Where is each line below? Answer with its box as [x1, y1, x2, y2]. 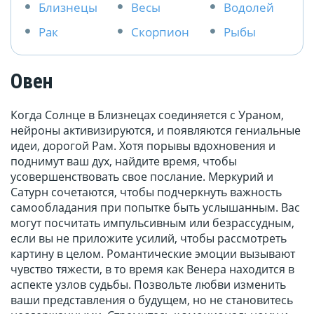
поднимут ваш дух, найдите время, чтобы [11, 153, 237, 170]
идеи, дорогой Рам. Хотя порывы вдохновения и [11, 138, 275, 154]
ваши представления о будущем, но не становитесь [11, 292, 293, 308]
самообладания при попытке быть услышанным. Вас [11, 200, 300, 216]
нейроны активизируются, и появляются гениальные [11, 123, 301, 139]
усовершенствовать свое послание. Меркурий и [11, 169, 273, 185]
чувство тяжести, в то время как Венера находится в [11, 261, 294, 278]
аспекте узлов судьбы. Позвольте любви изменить [11, 277, 286, 293]
